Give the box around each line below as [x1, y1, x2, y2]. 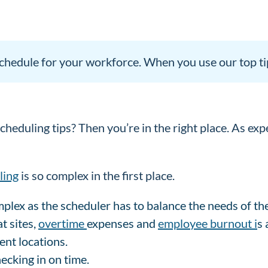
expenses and [87, 215, 158, 230]
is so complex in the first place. [19, 167, 177, 182]
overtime [38, 215, 87, 230]
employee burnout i [158, 215, 257, 230]
